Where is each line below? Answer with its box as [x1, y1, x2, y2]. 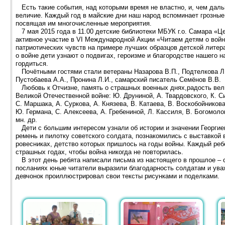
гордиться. [16, 60, 49, 68]
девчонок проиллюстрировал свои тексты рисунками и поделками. [16, 172, 220, 180]
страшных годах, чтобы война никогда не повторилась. [16, 148, 184, 156]
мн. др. [16, 116, 38, 124]
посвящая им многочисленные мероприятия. [16, 20, 152, 28]
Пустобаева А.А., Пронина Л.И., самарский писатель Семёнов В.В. [16, 76, 221, 84]
